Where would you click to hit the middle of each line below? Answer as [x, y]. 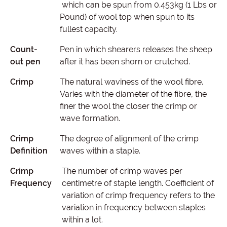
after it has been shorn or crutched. [125, 62]
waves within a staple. [100, 151]
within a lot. [82, 220]
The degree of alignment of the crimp [129, 139]
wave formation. [90, 118]
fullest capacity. [88, 29]
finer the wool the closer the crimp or [128, 106]
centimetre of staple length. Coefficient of [138, 183]
